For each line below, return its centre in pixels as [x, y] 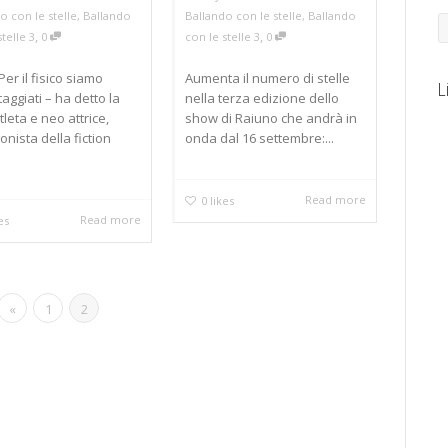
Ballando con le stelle [243, 15]
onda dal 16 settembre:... [259, 137]
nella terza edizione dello [262, 97]
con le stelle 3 [222, 36]
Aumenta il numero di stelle [267, 77]
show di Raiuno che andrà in [271, 117]
